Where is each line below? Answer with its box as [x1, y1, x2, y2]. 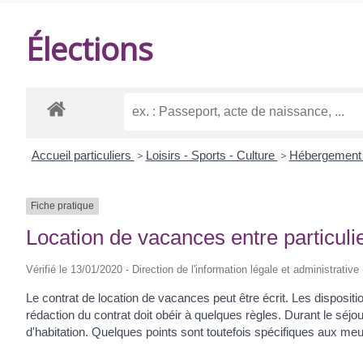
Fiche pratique [31, 200, 94, 212]
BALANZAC [45, 61, 102, 81]
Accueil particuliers [31, 148, 135, 163]
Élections [26, 27, 153, 70]
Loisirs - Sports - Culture [145, 148, 278, 163]
